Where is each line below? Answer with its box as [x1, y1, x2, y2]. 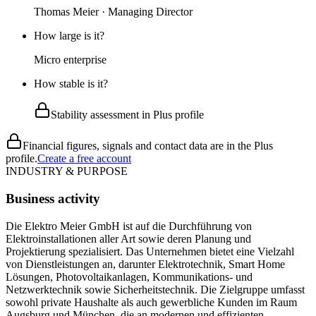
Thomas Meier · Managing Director [34, 6, 193, 18]
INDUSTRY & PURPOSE [6, 165, 128, 178]
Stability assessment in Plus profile [51, 109, 204, 121]
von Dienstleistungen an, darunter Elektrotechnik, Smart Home [6, 257, 285, 270]
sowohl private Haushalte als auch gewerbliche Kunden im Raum [6, 296, 297, 308]
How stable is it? [34, 78, 108, 90]
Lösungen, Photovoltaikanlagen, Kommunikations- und [6, 270, 253, 283]
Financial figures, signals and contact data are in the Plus [23, 140, 273, 152]
